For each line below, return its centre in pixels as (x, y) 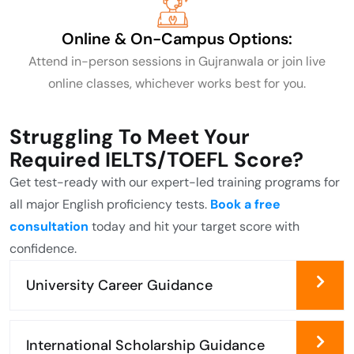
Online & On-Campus (145, 39)
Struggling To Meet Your (130, 137)
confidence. (45, 249)
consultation (49, 226)
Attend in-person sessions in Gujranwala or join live (177, 61)
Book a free (245, 204)
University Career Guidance (119, 285)
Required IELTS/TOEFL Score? (156, 160)
